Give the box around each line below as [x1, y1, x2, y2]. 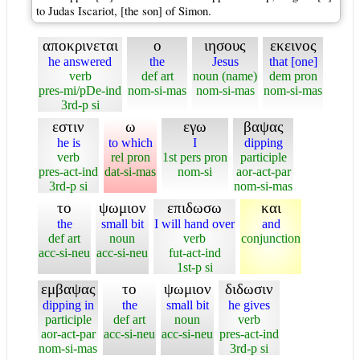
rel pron [110, 150, 150, 164]
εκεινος [269, 37, 317, 54]
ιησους [204, 37, 246, 54]
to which [108, 136, 153, 149]
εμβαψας [40, 280, 96, 297]
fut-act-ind [168, 246, 221, 260]
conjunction [241, 231, 301, 245]
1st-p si [176, 260, 213, 274]
